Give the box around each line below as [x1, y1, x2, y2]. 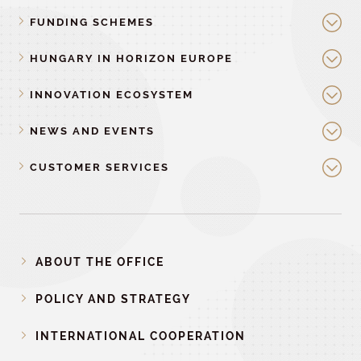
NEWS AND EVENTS [29, 125, 155, 137]
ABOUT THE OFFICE [35, 255, 164, 268]
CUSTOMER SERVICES [29, 161, 169, 173]
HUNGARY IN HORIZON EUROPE [29, 52, 233, 64]
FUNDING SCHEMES [29, 16, 154, 28]
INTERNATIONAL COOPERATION [35, 330, 246, 342]
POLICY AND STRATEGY [35, 293, 191, 305]
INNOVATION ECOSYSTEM [29, 89, 193, 101]
